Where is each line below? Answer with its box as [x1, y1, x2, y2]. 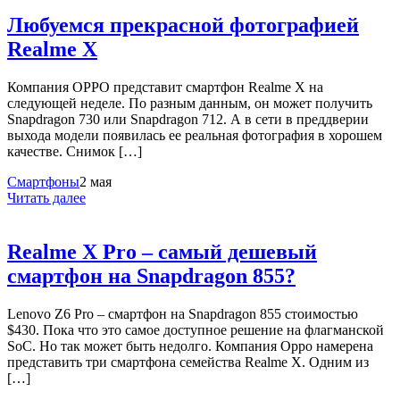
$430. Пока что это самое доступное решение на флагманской [7, 321, 384, 337]
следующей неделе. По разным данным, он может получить [7, 96, 372, 112]
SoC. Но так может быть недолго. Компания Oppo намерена [7, 337, 373, 354]
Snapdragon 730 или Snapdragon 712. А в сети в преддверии [7, 112, 369, 128]
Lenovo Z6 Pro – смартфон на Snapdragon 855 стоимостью [7, 305, 358, 321]
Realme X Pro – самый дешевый [7, 240, 317, 264]
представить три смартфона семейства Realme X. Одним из [7, 354, 369, 370]
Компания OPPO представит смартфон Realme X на [7, 79, 323, 96]
